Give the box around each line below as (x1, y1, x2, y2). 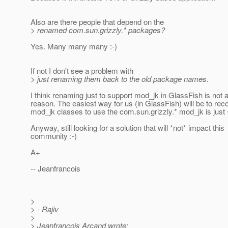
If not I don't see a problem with (31, 65, 133, 76)
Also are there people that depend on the (31, 16, 164, 27)
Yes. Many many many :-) (31, 41, 117, 52)
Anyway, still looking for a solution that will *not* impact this (31, 122, 224, 133)
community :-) (31, 130, 77, 141)
